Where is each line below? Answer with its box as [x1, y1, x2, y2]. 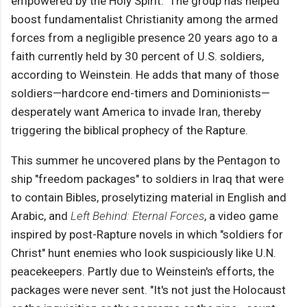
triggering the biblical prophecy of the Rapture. [11, 123, 248, 138]
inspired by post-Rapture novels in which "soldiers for [11, 228, 283, 242]
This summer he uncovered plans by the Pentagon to [11, 153, 280, 168]
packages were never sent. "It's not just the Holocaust [11, 283, 286, 297]
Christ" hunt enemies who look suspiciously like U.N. [11, 246, 276, 260]
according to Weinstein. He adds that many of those [11, 68, 279, 82]
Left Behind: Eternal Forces [71, 209, 204, 223]
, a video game [204, 209, 278, 223]
